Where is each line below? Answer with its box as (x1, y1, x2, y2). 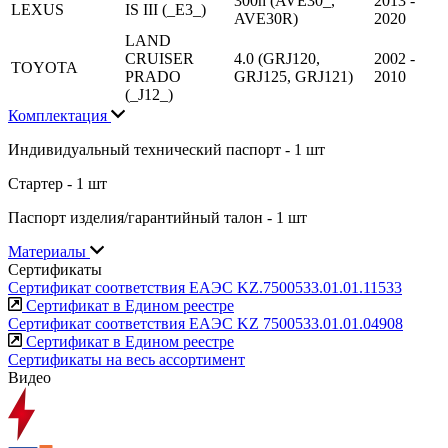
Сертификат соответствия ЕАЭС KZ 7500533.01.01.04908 (8, 314, 403, 332)
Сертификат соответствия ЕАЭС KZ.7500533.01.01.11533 (8, 278, 402, 296)
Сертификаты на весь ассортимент (8, 350, 245, 368)
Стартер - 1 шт (8, 174, 107, 192)
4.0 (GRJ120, (234, 49, 320, 67)
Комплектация (8, 106, 111, 124)
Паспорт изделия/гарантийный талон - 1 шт (8, 208, 307, 226)
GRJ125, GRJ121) (234, 67, 353, 85)
